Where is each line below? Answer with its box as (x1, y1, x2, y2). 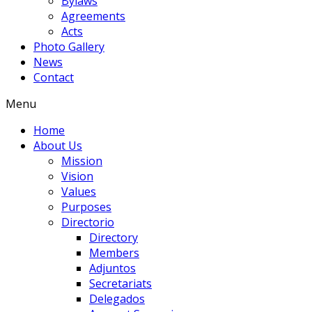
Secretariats (89, 275, 152, 291)
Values (61, 183, 96, 199)
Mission (61, 153, 102, 169)
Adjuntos (89, 260, 136, 276)
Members (89, 244, 139, 260)
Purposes (61, 198, 111, 214)
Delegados (89, 290, 145, 306)
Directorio (61, 214, 114, 230)
